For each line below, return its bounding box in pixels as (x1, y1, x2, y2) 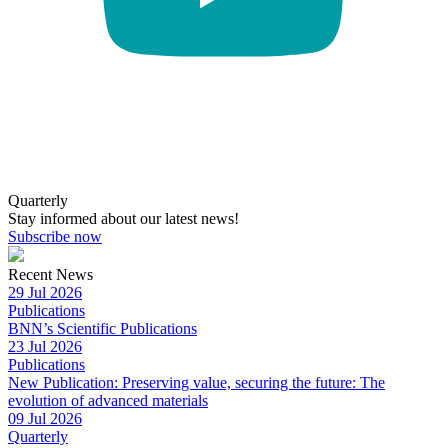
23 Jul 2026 (8, 337, 82, 355)
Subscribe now (8, 227, 102, 245)
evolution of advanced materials (8, 391, 208, 409)
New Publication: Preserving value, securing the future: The (8, 373, 385, 391)
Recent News (8, 265, 93, 283)
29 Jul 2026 (8, 283, 82, 301)
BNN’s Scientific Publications (8, 319, 197, 337)
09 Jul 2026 (8, 409, 82, 427)
